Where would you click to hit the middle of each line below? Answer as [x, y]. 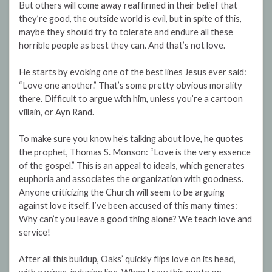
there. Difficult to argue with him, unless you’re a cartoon [131, 99]
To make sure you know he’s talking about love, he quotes [131, 139]
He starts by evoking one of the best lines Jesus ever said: [133, 72]
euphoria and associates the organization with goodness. [131, 179]
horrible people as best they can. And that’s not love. [122, 46]
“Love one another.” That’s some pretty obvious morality [131, 86]
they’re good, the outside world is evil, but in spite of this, [130, 19]
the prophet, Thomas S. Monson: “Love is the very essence [135, 152]
